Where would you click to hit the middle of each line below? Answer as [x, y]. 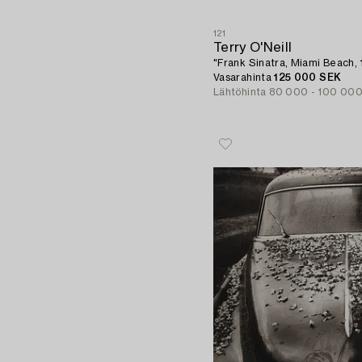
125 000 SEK [308, 77]
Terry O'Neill [253, 47]
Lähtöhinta [240, 92]
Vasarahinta [244, 77]
